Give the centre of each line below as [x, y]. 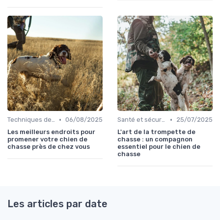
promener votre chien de [47, 139]
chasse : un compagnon [155, 139]
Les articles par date [57, 204]
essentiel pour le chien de [159, 147]
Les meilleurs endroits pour [51, 132]
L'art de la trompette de [156, 132]
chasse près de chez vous [49, 147]
